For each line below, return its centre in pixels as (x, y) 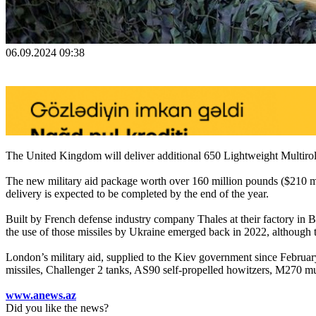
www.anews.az (41, 295)
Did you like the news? (57, 308)
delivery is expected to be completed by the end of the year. (137, 193)
